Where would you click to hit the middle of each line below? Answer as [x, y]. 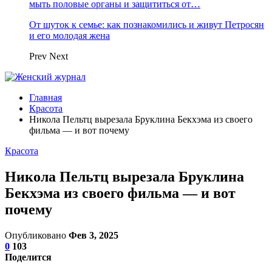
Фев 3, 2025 [93, 235]
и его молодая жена [70, 36]
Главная [46, 97]
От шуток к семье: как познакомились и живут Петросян [147, 25]
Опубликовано [37, 235]
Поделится [28, 257]
